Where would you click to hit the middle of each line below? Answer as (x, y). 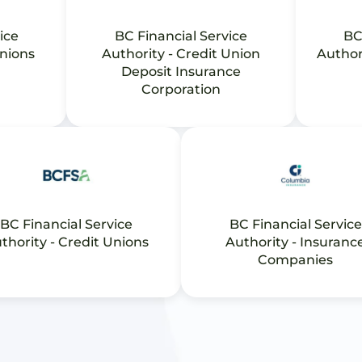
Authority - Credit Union (181, 54)
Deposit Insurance (181, 72)
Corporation (181, 89)
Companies (296, 260)
